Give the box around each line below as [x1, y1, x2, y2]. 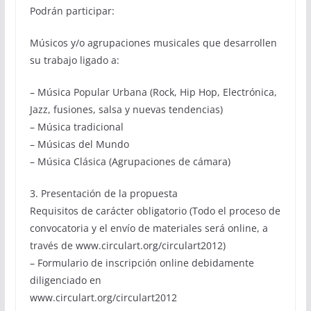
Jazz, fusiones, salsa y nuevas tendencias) [29, 103, 223, 117]
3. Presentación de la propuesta [29, 187, 178, 201]
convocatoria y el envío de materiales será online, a [29, 221, 268, 235]
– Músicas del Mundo [29, 137, 129, 151]
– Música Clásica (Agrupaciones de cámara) [29, 155, 230, 169]
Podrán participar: [29, 4, 115, 18]
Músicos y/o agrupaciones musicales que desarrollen [29, 36, 277, 50]
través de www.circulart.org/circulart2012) [29, 239, 226, 253]
